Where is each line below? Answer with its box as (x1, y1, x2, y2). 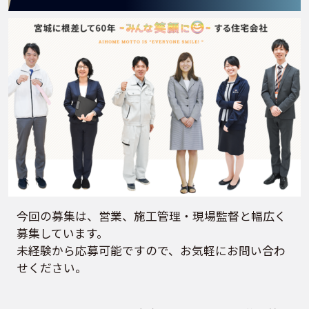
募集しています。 (16, 224, 108, 241)
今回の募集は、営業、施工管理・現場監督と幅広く (16, 207, 286, 224)
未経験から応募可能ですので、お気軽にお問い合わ (16, 241, 286, 259)
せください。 (16, 259, 87, 276)
